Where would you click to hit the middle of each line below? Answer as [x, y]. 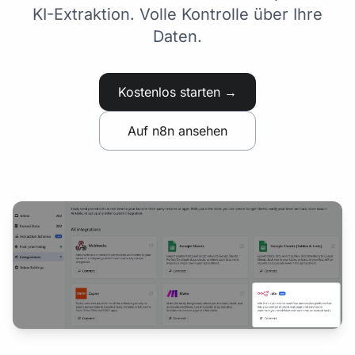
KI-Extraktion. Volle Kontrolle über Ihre [177, 14]
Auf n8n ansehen [177, 131]
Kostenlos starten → [177, 92]
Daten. [177, 36]
